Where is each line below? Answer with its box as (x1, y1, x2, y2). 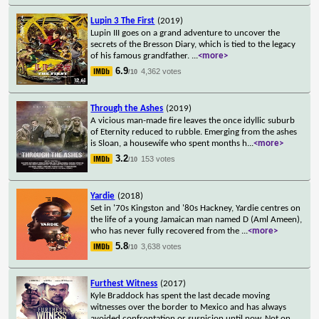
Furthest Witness (90, 278, 158, 288)
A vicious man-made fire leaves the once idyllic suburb (90, 115, 296, 125)
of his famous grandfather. (90, 51, 192, 61)
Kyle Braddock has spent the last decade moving (90, 291, 271, 300)
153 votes (141, 154, 176, 163)
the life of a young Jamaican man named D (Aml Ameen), (90, 214, 303, 224)
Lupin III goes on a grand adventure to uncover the (90, 28, 281, 38)
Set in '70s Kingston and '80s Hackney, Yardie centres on (90, 203, 301, 213)
